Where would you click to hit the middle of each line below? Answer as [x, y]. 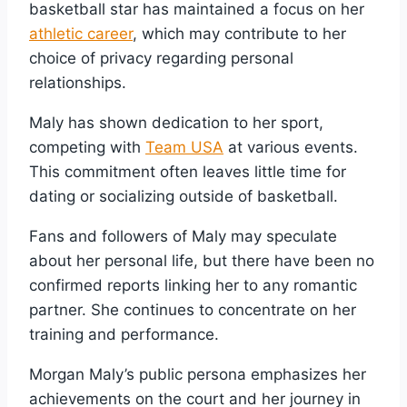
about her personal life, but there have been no [202, 260]
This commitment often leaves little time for [188, 171]
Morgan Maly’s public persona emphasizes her [198, 374]
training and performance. [124, 334]
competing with [87, 147]
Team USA [184, 147]
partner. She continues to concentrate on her [193, 309]
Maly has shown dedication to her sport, [176, 122]
